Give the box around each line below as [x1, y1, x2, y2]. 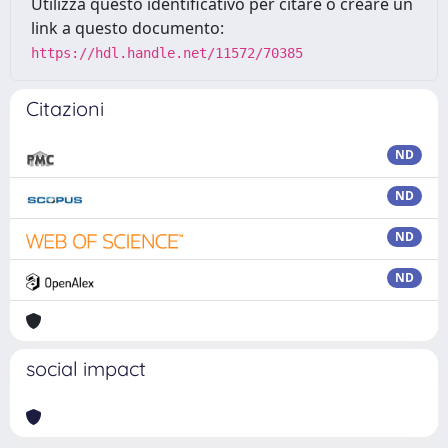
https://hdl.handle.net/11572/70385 [31, 45, 303, 61]
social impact [26, 356, 146, 381]
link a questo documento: [31, 17, 224, 39]
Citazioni [26, 96, 104, 121]
